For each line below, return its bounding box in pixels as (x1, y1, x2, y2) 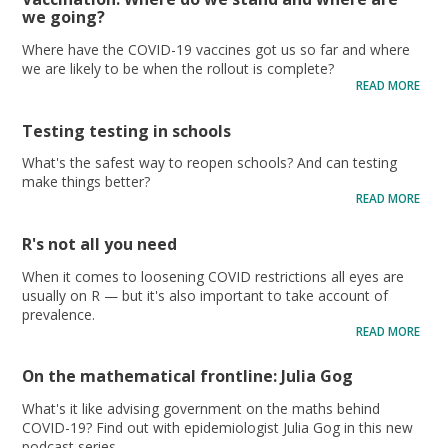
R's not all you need (22, 232, 178, 255)
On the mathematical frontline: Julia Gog (22, 365, 354, 388)
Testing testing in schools (22, 119, 232, 142)
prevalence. (22, 304, 96, 324)
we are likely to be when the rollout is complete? (22, 59, 335, 79)
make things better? (22, 172, 151, 192)
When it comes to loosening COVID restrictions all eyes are (22, 266, 405, 286)
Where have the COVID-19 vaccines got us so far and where (22, 40, 411, 60)
